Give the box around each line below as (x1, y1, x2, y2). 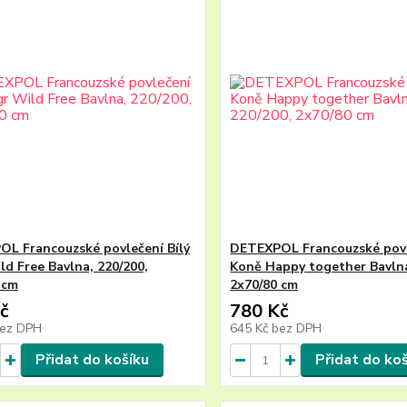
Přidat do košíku (35, 350, 149, 370)
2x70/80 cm (230, 276, 299, 293)
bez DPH (272, 320, 323, 337)
